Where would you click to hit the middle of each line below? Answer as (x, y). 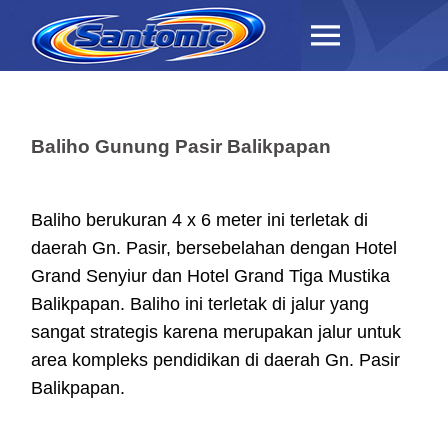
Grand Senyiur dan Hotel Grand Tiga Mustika (210, 276)
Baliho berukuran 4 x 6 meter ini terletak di (199, 220)
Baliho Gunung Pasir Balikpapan (181, 146)
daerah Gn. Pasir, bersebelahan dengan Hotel (214, 248)
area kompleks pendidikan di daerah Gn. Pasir (215, 360)
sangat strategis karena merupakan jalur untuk (216, 332)
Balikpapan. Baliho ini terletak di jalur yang (200, 304)
